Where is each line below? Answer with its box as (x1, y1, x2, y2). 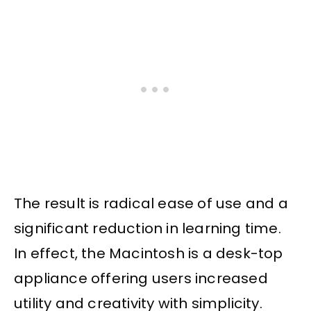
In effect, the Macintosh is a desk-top (14, 243, 283, 263)
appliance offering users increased (14, 268, 268, 288)
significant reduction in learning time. (14, 218, 281, 238)
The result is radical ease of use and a (14, 193, 288, 213)
